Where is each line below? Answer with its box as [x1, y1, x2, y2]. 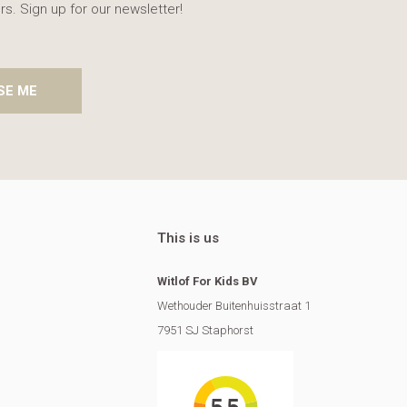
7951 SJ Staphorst [156, 323, 253, 338]
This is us [156, 230, 219, 247]
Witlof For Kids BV [156, 274, 258, 289]
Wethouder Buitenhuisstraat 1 [156, 299, 311, 313]
